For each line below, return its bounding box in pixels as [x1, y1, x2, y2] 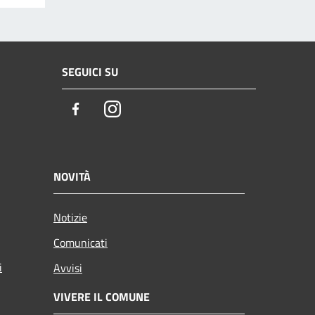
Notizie [53, 208, 87, 226]
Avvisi [53, 259, 82, 276]
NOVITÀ [53, 167, 91, 185]
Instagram [120, 100, 174, 120]
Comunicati [53, 233, 108, 251]
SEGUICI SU [62, 63, 118, 81]
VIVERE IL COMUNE [53, 288, 150, 305]
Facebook [84, 100, 134, 120]
